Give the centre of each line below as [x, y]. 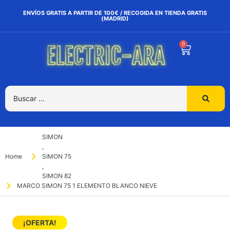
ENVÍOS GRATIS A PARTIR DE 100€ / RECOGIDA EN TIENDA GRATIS [115, 13]
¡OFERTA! [40, 223]
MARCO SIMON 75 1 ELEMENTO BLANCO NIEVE [87, 186]
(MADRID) [115, 18]
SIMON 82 [56, 176]
